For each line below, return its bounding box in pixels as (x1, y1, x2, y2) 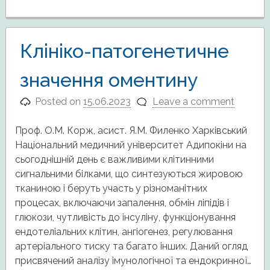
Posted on (35, 95, 84, 107)
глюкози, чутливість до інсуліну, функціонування (14, 211, 236, 223)
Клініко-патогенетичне (19, 39, 229, 62)
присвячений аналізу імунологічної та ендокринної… (14, 254, 251, 266)
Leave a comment (152, 95, 234, 107)
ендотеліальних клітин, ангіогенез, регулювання (14, 225, 233, 237)
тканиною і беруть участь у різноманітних (14, 182, 207, 194)
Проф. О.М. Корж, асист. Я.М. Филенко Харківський (14, 124, 247, 136)
